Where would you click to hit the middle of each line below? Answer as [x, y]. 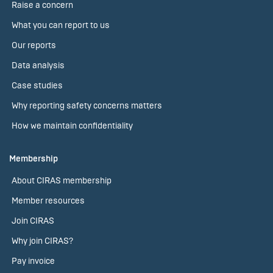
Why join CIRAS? [42, 241]
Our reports [34, 45]
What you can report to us [61, 25]
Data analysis [38, 66]
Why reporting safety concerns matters [87, 106]
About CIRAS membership [62, 181]
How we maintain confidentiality [72, 126]
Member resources [48, 201]
